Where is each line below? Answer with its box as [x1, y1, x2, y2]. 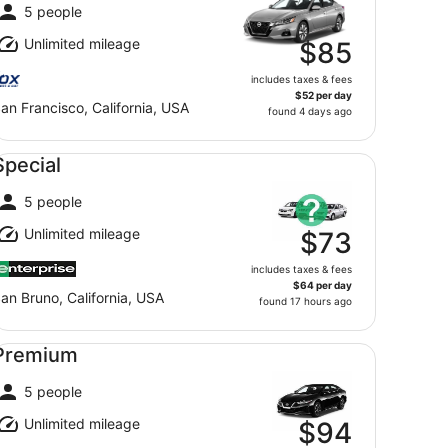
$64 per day [293, 279, 352, 291]
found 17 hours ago [259, 295, 352, 307]
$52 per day [295, 89, 352, 101]
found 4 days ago [268, 105, 352, 117]
